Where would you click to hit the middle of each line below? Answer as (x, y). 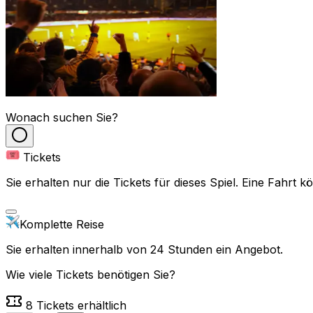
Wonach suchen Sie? (62, 118)
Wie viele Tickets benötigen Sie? (90, 275)
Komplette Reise (62, 225)
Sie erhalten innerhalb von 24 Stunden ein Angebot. (144, 250)
